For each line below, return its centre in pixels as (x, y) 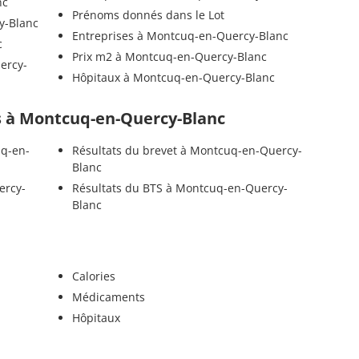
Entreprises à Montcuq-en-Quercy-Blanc (180, 35)
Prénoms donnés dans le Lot (148, 14)
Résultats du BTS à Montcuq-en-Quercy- (179, 188)
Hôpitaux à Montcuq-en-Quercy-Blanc (173, 77)
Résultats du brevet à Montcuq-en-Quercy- (187, 151)
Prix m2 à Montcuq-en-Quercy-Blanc (169, 56)
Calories (93, 276)
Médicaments (108, 297)
